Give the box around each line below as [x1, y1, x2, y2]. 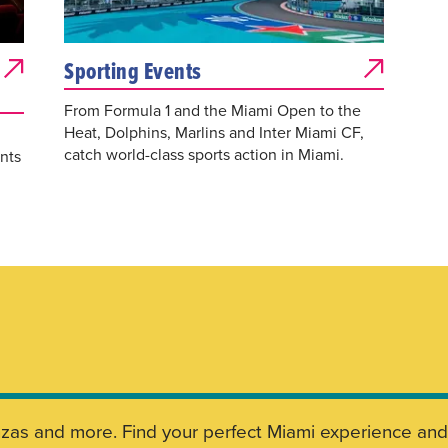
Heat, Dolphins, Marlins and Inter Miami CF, [64, 120, 365, 144]
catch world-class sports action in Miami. [64, 142, 345, 166]
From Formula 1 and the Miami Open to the [64, 98, 362, 122]
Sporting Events [64, 53, 202, 88]
